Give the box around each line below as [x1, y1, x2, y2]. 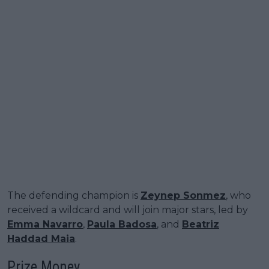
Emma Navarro [7, 218, 83, 230]
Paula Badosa [87, 218, 157, 230]
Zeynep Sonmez [141, 189, 226, 201]
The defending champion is [7, 189, 141, 201]
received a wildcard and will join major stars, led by [7, 204, 248, 216]
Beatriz [182, 218, 219, 230]
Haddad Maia [7, 232, 75, 244]
